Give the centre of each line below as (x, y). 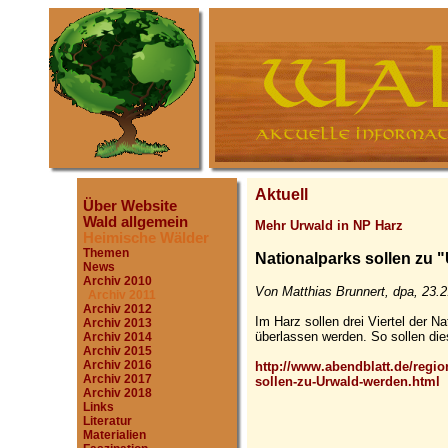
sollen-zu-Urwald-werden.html (347, 381)
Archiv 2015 (117, 351)
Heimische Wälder (145, 238)
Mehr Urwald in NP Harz (328, 226)
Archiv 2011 (121, 295)
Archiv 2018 (117, 393)
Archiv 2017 (117, 379)
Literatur (107, 421)
